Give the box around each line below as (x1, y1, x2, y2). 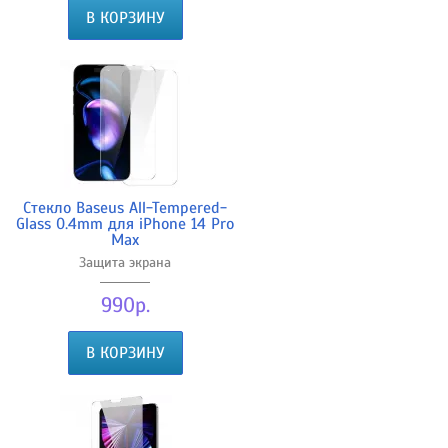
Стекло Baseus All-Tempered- (23, 197, 227, 218)
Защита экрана (79, 253, 171, 271)
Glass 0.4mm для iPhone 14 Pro (16, 213, 234, 234)
